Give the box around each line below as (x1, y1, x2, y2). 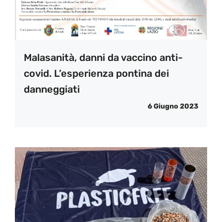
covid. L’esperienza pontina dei (24, 67, 169, 79)
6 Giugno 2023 (148, 102, 198, 111)
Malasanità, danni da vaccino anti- (24, 51, 183, 63)
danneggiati (24, 83, 80, 95)
